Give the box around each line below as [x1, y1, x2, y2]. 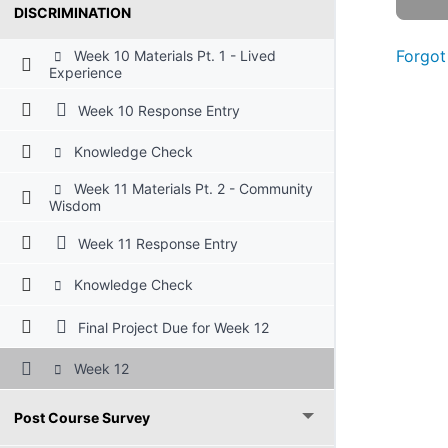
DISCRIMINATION [14, 3, 131, 21]
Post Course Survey [14, 409, 150, 427]
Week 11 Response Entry [74, 235, 239, 253]
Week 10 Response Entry [74, 102, 241, 120]
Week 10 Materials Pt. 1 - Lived [69, 47, 276, 65]
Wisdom [49, 197, 102, 215]
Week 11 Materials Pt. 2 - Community [69, 180, 313, 198]
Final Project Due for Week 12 [74, 319, 270, 337]
